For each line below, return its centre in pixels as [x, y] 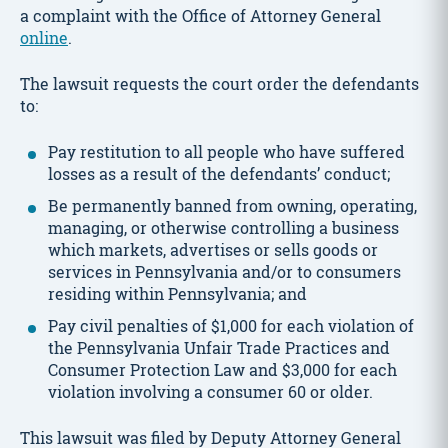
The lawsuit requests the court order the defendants [219, 83]
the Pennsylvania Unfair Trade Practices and [219, 347]
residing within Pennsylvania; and [177, 293]
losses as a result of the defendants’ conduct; [219, 173]
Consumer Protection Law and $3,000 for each [222, 369]
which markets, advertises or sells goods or [213, 249]
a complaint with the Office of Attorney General [200, 15]
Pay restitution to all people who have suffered [226, 151]
